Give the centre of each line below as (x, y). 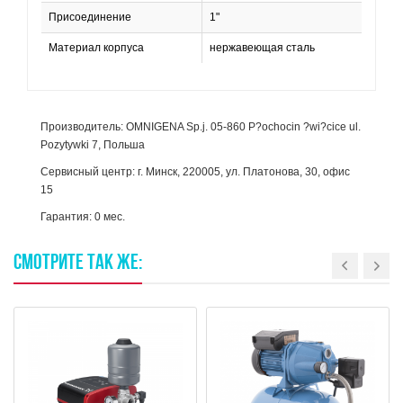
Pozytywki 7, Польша (93, 145)
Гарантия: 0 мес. (83, 217)
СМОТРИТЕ (49, 264)
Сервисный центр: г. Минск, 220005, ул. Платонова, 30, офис (195, 172)
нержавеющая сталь (262, 48)
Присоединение (90, 17)
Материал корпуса (96, 48)
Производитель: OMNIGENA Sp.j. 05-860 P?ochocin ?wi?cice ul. (201, 127)
